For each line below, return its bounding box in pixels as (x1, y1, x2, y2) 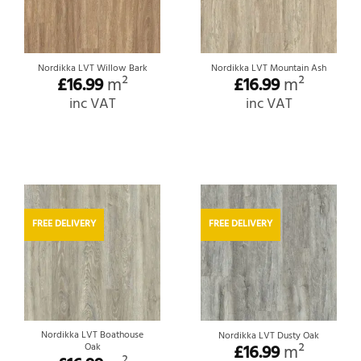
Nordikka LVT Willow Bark (37, 60, 147, 77)
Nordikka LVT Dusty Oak (218, 328, 319, 345)
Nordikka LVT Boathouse (41, 327, 143, 344)
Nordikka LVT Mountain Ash (211, 60, 326, 77)
